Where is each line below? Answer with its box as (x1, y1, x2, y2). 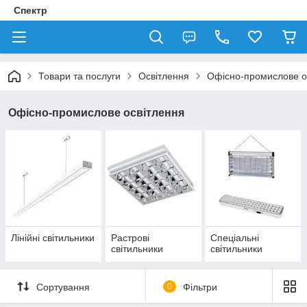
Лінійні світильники (11, 232, 95, 244)
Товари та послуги (38, 71, 121, 82)
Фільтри (182, 281, 217, 293)
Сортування (36, 281, 90, 293)
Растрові (110, 232, 149, 244)
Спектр (14, 5, 47, 16)
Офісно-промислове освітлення (8, 107, 184, 119)
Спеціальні (210, 232, 260, 244)
